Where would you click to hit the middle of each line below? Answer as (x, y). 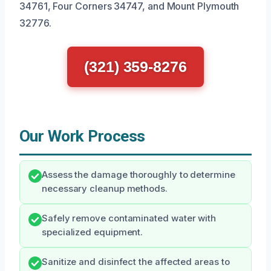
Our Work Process (82, 136)
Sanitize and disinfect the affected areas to (136, 262)
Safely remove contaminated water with (129, 219)
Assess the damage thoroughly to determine (139, 175)
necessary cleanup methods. (105, 189)
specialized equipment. (93, 233)
